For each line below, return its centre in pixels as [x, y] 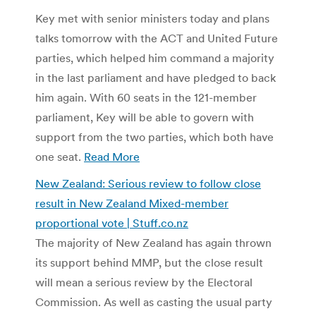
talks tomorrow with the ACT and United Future [157, 38]
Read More [112, 156]
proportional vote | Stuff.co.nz [112, 223]
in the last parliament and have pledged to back [156, 77]
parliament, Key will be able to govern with [145, 117]
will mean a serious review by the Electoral [144, 282]
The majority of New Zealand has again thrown [153, 242]
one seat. [60, 156]
